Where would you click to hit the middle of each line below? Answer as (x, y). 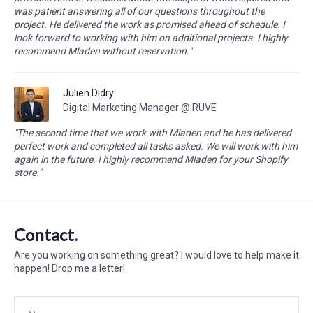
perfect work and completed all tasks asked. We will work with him (156, 146)
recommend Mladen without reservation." (103, 51)
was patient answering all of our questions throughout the (139, 11)
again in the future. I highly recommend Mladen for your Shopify (151, 159)
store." (28, 173)
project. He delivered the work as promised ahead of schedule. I (150, 24)
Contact (44, 234)
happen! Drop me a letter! (70, 268)
